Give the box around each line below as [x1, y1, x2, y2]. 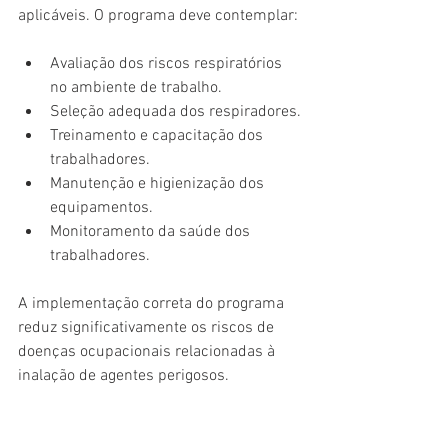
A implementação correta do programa [18, 294, 288, 315]
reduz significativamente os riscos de [18, 318, 278, 339]
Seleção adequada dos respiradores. [50, 102, 301, 123]
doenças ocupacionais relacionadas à [18, 342, 279, 363]
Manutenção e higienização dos [50, 174, 268, 195]
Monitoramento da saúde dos [50, 222, 254, 243]
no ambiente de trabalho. [50, 78, 222, 99]
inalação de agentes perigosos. [18, 366, 229, 387]
